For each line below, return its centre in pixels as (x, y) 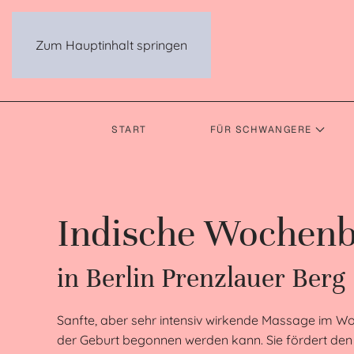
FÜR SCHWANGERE (261, 129)
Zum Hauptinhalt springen (111, 45)
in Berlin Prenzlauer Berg (201, 278)
